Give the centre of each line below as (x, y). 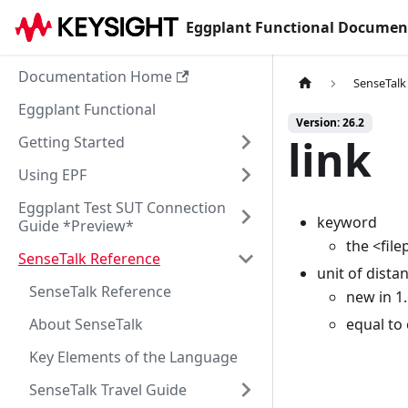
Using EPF (52, 175)
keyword (347, 223)
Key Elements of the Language (133, 357)
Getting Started (71, 142)
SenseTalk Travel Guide (108, 390)
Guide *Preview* (76, 226)
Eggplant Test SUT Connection (122, 208)
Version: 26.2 (330, 123)
